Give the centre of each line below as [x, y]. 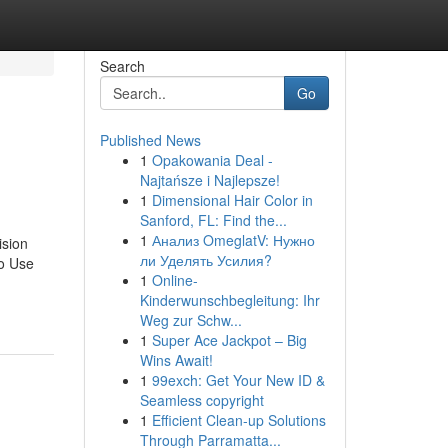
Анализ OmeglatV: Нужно [233, 240]
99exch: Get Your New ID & [238, 380]
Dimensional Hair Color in [232, 200]
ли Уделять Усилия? [205, 260]
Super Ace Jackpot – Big [229, 340]
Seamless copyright [201, 400]
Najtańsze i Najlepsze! [209, 180]
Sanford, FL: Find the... [213, 220]
